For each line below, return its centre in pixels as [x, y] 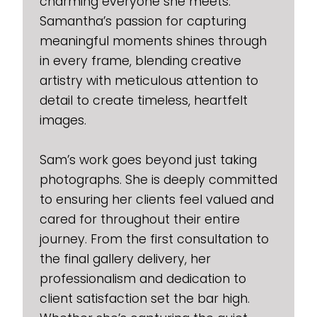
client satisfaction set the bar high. [145, 300]
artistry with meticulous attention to [149, 82]
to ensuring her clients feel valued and [157, 201]
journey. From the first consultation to [154, 241]
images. [63, 122]
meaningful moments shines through [153, 42]
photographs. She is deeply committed [158, 181]
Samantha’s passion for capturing [143, 23]
